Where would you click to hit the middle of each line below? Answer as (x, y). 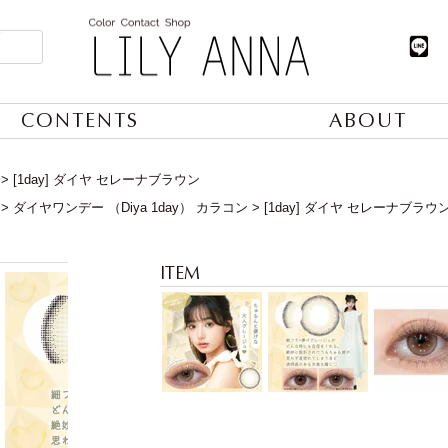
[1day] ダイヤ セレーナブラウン (106, 179)
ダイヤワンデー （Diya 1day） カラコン (130, 207)
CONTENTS (80, 120)
